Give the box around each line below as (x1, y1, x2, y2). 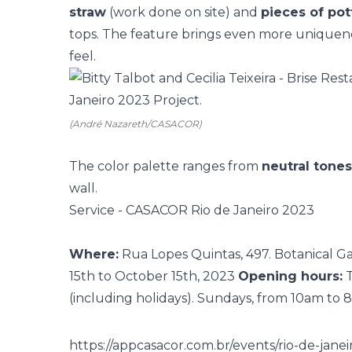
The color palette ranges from (69, 159, 262, 174)
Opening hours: (238, 269, 343, 284)
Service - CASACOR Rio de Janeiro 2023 (69, 203, 314, 218)
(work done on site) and (106, 5, 261, 20)
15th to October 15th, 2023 (69, 269, 238, 284)
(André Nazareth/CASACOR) (69, 118, 202, 130)
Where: (69, 247, 119, 262)
